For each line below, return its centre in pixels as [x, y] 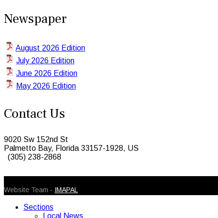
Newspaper [35, 18]
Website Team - [29, 190]
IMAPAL [66, 190]
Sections [38, 207]
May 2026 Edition [46, 86]
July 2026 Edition [45, 60]
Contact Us [35, 113]
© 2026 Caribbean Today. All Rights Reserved [83, 180]
